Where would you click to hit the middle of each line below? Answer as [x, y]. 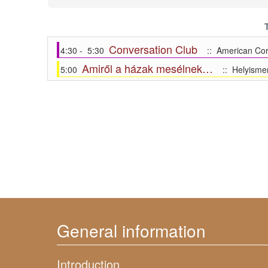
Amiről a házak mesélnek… [147, 68]
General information [131, 230]
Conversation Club [153, 49]
